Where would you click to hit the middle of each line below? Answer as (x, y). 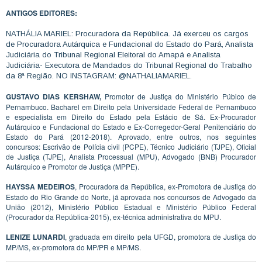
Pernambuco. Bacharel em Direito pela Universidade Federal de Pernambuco (131, 106)
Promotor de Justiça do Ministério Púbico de (180, 96)
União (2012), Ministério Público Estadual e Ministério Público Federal (131, 206)
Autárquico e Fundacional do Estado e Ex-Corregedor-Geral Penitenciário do (131, 126)
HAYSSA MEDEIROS (40, 186)
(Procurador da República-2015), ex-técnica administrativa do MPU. (113, 216)
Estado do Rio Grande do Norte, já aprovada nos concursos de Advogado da (131, 196)
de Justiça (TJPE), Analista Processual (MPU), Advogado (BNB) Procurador (131, 156)
